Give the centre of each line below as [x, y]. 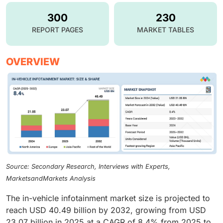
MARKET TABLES [166, 29]
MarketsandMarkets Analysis [51, 179]
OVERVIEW [33, 61]
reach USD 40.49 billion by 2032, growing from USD [106, 210]
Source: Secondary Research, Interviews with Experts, [88, 167]
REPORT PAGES [57, 29]
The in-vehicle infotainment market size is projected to [108, 198]
